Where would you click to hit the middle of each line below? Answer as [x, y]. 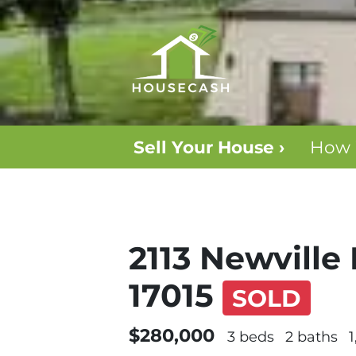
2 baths [312, 337]
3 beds [251, 337]
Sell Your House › [209, 147]
